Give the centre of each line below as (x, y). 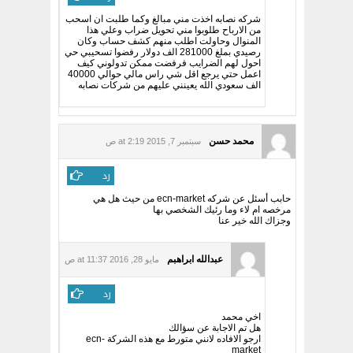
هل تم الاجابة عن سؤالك (214, 328)
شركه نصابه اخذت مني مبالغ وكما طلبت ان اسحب (163, 19)
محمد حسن (231, 141)
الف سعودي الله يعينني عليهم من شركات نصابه (169, 85)
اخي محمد (241, 317)
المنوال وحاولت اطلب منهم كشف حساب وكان (169, 41)
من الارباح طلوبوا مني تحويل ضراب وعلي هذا (173, 30)
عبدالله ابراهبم (195, 259)
